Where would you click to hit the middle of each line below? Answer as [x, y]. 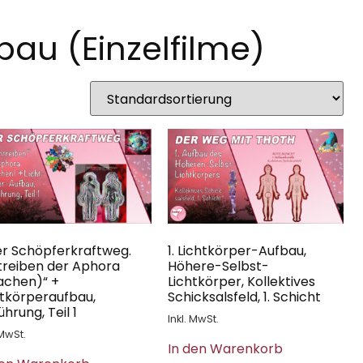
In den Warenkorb [225, 349]
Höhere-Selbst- [218, 267]
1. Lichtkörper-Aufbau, [237, 251]
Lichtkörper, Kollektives [241, 282]
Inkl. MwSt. [193, 319]
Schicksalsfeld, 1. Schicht [244, 297]
